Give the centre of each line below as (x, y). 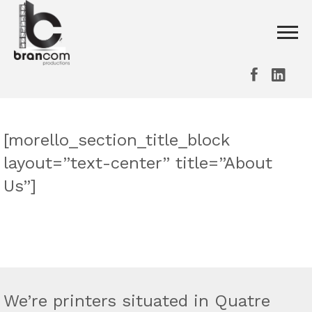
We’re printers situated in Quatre (137, 301)
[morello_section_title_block (116, 140)
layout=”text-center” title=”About (138, 163)
